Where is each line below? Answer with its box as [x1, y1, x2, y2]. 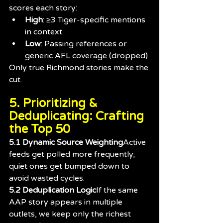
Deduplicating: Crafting [9, 109, 147, 123]
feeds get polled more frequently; [9, 149, 137, 159]
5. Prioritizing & [9, 96, 101, 111]
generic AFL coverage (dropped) [25, 50, 148, 61]
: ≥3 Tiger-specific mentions [43, 14, 147, 25]
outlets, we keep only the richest [9, 209, 133, 219]
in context [25, 26, 62, 37]
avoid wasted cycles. [9, 173, 85, 183]
